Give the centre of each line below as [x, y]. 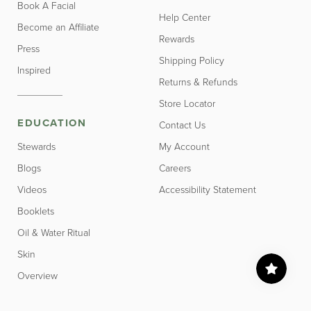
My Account [184, 146]
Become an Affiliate [58, 27]
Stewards [36, 146]
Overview [37, 276]
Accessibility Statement [208, 190]
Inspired [34, 70]
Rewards [177, 39]
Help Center [185, 17]
